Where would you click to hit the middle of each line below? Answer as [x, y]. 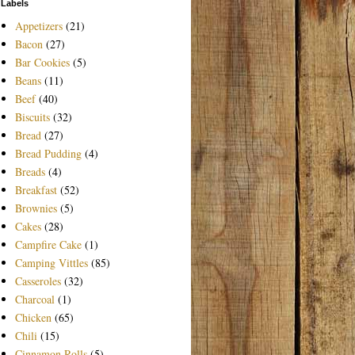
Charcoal [34, 299]
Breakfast [36, 189]
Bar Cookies [42, 62]
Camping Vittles [51, 262]
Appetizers [38, 25]
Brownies [36, 208]
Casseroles [38, 281]
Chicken [33, 317]
